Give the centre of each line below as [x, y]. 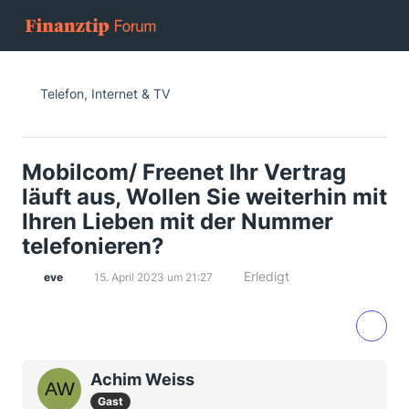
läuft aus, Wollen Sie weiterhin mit [204, 197]
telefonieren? [93, 246]
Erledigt [267, 276]
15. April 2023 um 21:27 [153, 277]
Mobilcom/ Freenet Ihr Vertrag [184, 172]
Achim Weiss [142, 379]
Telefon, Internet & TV [105, 94]
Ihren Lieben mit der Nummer [178, 221]
